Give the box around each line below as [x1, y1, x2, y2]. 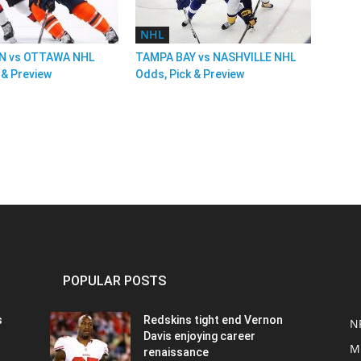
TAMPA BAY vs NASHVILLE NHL [135, 51, 296, 64]
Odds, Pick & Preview [135, 68, 244, 81]
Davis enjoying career [143, 330, 255, 342]
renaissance [143, 346, 209, 359]
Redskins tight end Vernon [143, 313, 283, 326]
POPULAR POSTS [63, 273, 166, 288]
